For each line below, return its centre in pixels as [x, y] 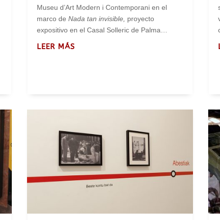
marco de [52, 19]
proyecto [140, 19]
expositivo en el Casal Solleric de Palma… [102, 30]
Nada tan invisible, [97, 19]
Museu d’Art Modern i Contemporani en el [102, 8]
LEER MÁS [56, 47]
